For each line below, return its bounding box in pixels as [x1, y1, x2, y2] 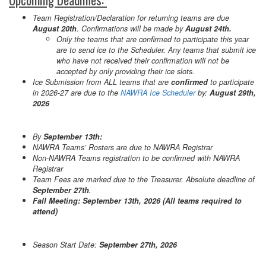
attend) [33, 205, 58, 217]
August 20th [33, 23, 77, 34]
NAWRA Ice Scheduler [121, 87, 195, 98]
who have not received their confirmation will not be [56, 55, 229, 66]
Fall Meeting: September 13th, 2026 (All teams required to [33, 195, 242, 206]
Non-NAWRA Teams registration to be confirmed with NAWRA [33, 152, 240, 163]
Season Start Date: [33, 239, 99, 250]
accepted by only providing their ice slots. [56, 65, 197, 77]
